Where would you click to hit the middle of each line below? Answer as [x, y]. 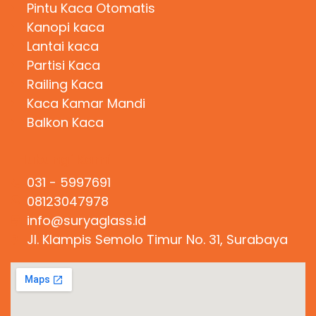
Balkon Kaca [65, 123]
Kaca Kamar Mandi [86, 104]
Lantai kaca [62, 47]
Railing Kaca [65, 85]
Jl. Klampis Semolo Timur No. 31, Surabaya [157, 240]
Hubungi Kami [64, 159]
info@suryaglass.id [86, 221]
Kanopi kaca [65, 28]
